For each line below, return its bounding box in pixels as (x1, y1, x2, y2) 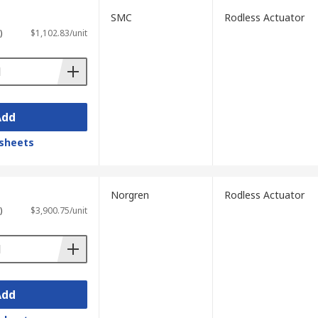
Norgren (110, 188, 149, 202)
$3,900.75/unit (30, 204, 87, 216)
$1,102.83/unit (30, 27, 87, 39)
